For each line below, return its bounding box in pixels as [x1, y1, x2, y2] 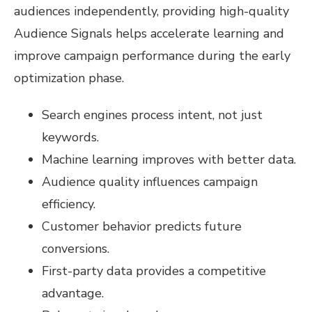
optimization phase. [14, 69, 124, 86]
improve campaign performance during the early [14, 47, 290, 64]
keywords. [42, 128, 99, 146]
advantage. [42, 284, 104, 302]
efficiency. [42, 195, 95, 212]
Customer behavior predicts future [42, 217, 242, 235]
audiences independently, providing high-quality [14, 2, 289, 19]
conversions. [42, 240, 109, 257]
